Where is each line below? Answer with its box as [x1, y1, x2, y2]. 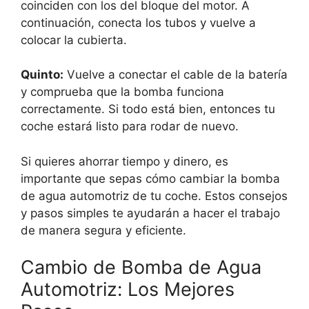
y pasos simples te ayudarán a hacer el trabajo [21, 206, 280, 220]
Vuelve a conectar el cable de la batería [63, 68, 288, 82]
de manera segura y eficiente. [21, 223, 186, 237]
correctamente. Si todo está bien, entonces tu [21, 102, 275, 117]
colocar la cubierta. [21, 32, 127, 47]
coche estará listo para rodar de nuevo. [21, 119, 239, 134]
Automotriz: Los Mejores [21, 278, 235, 301]
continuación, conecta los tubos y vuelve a [21, 15, 256, 30]
